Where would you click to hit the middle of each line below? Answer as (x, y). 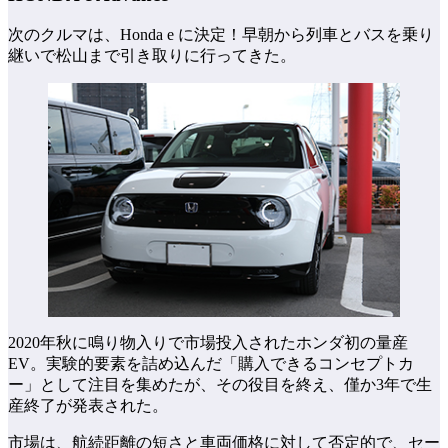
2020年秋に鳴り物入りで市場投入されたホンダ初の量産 (208, 343)
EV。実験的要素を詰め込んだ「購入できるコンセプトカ (211, 364)
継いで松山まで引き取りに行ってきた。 (152, 55)
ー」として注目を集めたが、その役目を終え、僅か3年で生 (220, 385)
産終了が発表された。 (88, 406)
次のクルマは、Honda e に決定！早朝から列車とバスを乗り (221, 34)
